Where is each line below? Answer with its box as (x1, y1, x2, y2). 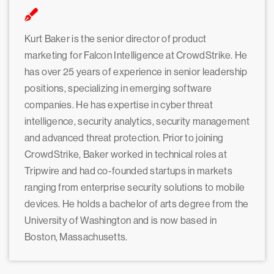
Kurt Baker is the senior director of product (24, 33, 207, 45)
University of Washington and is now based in (24, 215, 217, 227)
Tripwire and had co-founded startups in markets (24, 165, 233, 177)
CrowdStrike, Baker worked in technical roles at (24, 149, 228, 161)
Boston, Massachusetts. (24, 231, 128, 243)
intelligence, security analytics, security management (24, 116, 250, 128)
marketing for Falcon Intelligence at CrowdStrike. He (24, 50, 248, 62)
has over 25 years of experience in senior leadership (24, 66, 248, 78)
